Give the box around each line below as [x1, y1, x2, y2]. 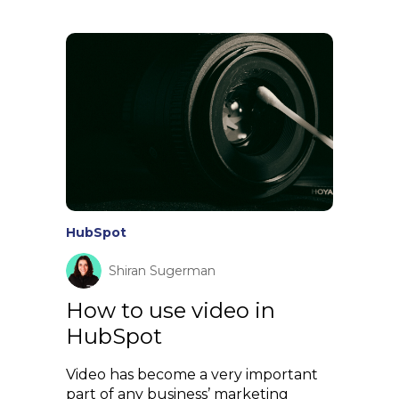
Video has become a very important [66, 365, 318, 383]
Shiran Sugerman [109, 262, 216, 279]
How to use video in [66, 297, 275, 323]
